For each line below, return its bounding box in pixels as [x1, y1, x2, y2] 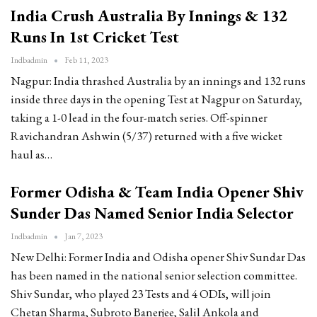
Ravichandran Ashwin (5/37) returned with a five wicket [11, 128, 282, 144]
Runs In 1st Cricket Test [11, 26, 179, 48]
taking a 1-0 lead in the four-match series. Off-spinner [11, 110, 267, 126]
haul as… [11, 146, 52, 163]
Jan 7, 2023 [64, 231, 103, 243]
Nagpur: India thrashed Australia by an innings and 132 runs [11, 73, 306, 89]
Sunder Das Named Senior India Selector [11, 202, 294, 224]
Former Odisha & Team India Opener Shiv [11, 181, 304, 203]
